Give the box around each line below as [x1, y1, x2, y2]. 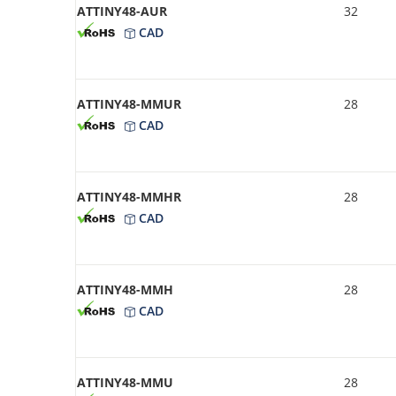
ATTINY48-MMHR [77, 187, 181, 205]
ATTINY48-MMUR [77, 95, 181, 112]
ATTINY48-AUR [77, 2, 167, 19]
